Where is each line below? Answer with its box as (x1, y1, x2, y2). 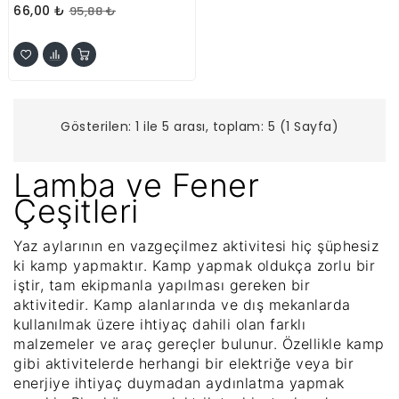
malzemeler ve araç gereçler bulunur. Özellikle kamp (13, 334, 385, 353)
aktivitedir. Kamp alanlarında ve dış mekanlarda (13, 295, 351, 313)
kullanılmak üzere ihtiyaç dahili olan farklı (13, 314, 305, 333)
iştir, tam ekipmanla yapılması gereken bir (13, 275, 310, 294)
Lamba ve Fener (13, 165, 259, 205)
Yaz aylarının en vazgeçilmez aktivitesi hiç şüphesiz (13, 236, 379, 255)
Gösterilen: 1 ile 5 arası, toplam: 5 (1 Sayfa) (61, 117, 338, 135)
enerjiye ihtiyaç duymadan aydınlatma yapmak (13, 373, 345, 392)
